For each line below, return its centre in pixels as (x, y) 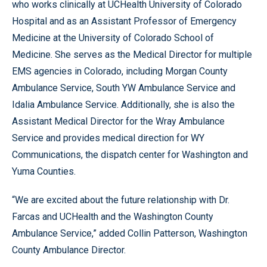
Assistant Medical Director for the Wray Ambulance (118, 121)
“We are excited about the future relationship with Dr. (121, 200)
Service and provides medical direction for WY (108, 138)
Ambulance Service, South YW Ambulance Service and (124, 88)
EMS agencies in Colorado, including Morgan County (120, 71)
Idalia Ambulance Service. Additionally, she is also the (123, 104)
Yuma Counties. (44, 171)
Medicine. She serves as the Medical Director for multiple (132, 54)
